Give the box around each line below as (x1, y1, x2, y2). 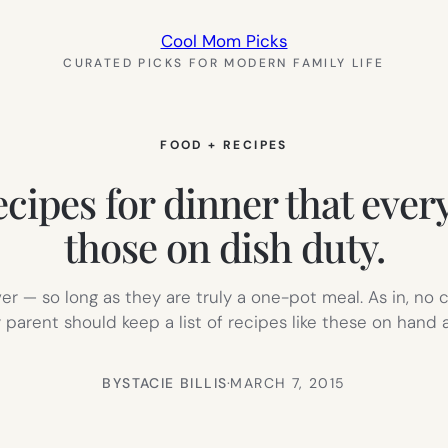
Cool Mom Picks (160, 30, 288, 52)
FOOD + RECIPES (160, 137, 288, 153)
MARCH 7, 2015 (230, 373, 346, 392)
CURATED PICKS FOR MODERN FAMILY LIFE (63, 55, 385, 71)
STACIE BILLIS (122, 373, 228, 392)
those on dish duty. (63, 219, 385, 273)
